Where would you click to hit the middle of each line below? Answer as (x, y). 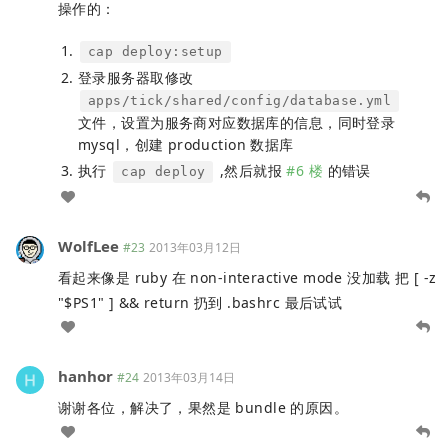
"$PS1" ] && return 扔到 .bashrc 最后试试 (200, 302)
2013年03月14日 (189, 377)
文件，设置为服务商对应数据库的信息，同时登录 (237, 122)
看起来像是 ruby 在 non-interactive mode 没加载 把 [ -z (247, 277)
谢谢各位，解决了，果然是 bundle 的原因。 (203, 407)
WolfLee (88, 245)
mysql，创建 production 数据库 (186, 144)
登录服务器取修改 (136, 77)
